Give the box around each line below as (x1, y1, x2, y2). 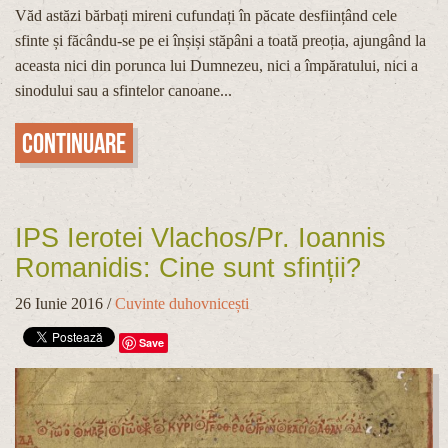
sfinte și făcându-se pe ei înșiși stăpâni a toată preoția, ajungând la (15, 31, 426, 49)
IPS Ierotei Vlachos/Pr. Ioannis (15, 222, 386, 253)
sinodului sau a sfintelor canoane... (15, 81, 232, 99)
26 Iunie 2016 (15, 295, 103, 313)
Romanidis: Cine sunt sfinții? (15, 252, 361, 283)
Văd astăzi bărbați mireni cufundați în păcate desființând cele (15, 6, 397, 24)
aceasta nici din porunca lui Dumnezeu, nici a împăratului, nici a (15, 56, 418, 74)
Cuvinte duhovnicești (115, 295, 249, 313)
